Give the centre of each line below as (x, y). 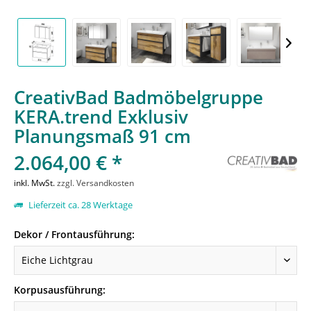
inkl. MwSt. (35, 183)
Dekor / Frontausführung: (74, 234)
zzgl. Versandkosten (95, 183)
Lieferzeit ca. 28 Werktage (79, 205)
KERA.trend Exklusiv (101, 117)
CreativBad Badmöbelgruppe (138, 97)
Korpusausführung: (60, 290)
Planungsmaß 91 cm (102, 136)
